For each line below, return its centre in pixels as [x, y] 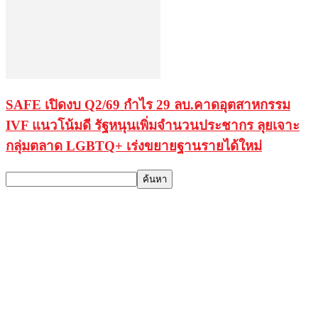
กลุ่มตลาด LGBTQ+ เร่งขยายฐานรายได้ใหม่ [134, 146]
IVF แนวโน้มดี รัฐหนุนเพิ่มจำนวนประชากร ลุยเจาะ [153, 126]
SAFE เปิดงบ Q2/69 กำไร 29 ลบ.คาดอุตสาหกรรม [148, 105]
